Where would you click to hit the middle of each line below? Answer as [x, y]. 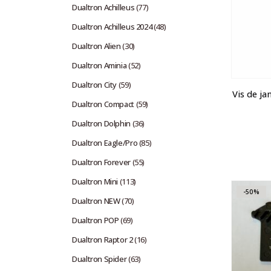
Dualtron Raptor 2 [103, 239]
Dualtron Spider [100, 259]
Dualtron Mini [95, 181]
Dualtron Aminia [100, 65]
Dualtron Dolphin [101, 123]
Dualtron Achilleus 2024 [112, 26]
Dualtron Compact [103, 104]
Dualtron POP [96, 220]
